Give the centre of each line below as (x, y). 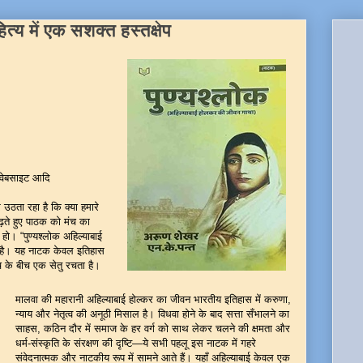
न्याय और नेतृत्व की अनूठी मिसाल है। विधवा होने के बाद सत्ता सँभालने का (152, 314)
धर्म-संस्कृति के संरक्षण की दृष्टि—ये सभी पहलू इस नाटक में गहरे (136, 343)
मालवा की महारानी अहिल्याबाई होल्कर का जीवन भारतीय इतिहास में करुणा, (153, 299)
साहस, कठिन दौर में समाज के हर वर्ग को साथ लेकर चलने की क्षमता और (153, 329)
